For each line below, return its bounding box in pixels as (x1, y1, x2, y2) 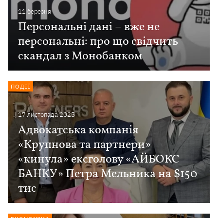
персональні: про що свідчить (18, 34, 179, 50)
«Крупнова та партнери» (18, 137, 151, 153)
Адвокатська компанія (18, 122, 139, 139)
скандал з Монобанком (18, 48, 143, 65)
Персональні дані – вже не (18, 19, 160, 36)
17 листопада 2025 (18, 110, 75, 119)
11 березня (18, 7, 52, 16)
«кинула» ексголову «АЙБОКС (18, 151, 180, 168)
